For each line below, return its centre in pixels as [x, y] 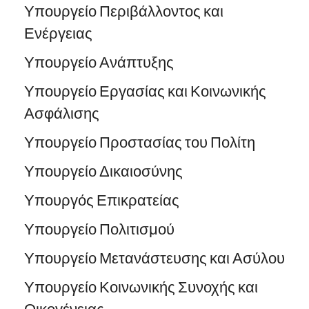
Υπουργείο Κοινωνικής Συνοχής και [141, 287]
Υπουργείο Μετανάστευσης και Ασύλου [154, 258]
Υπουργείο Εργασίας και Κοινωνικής [145, 91]
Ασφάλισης [62, 113]
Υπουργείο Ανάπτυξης [100, 62]
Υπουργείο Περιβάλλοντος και [124, 11]
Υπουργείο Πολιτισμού [99, 229]
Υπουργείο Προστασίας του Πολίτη [140, 142]
